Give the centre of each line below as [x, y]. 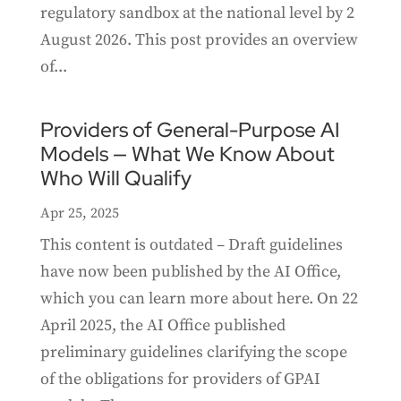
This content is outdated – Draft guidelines [191, 245]
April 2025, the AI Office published [162, 326]
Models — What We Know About [187, 154]
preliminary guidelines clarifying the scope [193, 353]
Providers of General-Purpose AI [190, 130]
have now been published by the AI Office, [190, 272]
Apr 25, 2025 [79, 213]
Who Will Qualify [115, 179]
